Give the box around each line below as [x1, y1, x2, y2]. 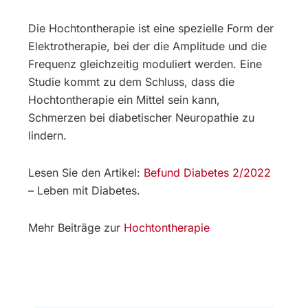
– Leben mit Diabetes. [28, 184, 141, 198]
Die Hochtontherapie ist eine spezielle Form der [28, 21, 274, 36]
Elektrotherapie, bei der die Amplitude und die [28, 39, 267, 54]
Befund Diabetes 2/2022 [144, 166, 272, 180]
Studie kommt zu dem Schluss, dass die [28, 75, 235, 89]
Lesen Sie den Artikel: [28, 166, 144, 180]
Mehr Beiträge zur [28, 221, 124, 235]
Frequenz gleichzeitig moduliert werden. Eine [28, 57, 263, 71]
